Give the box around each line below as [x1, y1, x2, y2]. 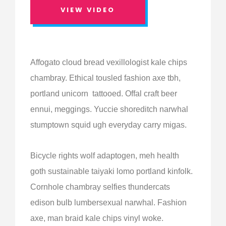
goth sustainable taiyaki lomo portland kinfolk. [30, 166, 193, 176]
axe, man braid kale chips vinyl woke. [30, 213, 163, 222]
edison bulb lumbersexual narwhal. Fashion [30, 198, 187, 207]
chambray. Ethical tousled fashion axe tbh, [30, 73, 181, 82]
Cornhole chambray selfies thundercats [30, 182, 170, 191]
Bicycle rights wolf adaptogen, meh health [30, 151, 179, 160]
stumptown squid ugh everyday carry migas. [30, 120, 187, 129]
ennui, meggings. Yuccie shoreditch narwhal [30, 104, 188, 114]
